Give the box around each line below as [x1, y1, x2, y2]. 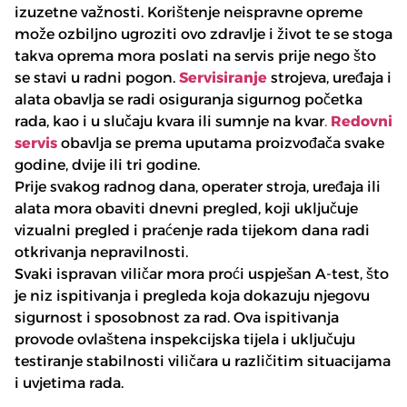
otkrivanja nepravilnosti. [15, 243, 188, 262]
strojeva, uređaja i [271, 69, 392, 87]
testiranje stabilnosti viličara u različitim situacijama [15, 352, 391, 371]
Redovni [331, 113, 392, 131]
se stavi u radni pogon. [15, 69, 179, 87]
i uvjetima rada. [15, 374, 124, 392]
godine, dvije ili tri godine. [15, 156, 200, 174]
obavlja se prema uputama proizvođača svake [61, 134, 384, 153]
